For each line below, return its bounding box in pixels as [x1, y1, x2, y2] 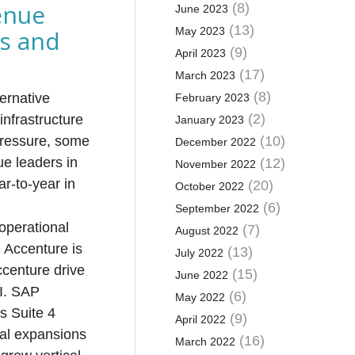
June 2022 [174, 269, 228, 281]
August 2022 [174, 224, 239, 237]
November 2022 [174, 158, 256, 170]
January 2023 [174, 113, 244, 126]
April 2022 [174, 313, 226, 326]
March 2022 [174, 335, 235, 348]
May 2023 [174, 25, 225, 37]
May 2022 [174, 291, 225, 303]
